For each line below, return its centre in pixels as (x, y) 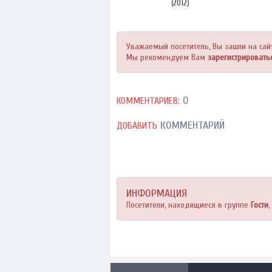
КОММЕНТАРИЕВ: (148, 101)
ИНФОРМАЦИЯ (157, 193)
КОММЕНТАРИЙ (191, 125)
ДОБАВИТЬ (137, 126)
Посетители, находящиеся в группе (189, 205)
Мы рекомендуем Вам (167, 57)
